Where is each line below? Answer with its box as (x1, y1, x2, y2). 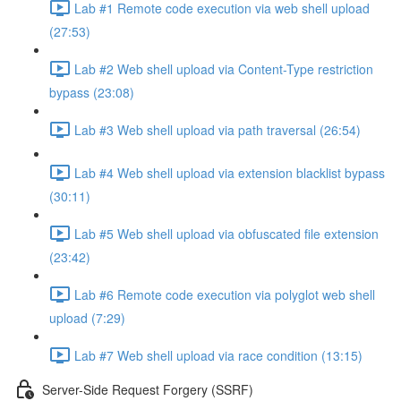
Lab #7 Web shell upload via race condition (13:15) (74, 346, 363, 364)
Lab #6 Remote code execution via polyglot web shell (74, 285, 375, 303)
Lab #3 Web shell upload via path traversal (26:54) (74, 120, 361, 139)
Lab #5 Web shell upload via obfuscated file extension (74, 224, 379, 243)
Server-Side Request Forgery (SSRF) (42, 380, 253, 398)
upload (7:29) (49, 309, 125, 327)
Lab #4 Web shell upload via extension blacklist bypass (74, 163, 385, 182)
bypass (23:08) (49, 83, 134, 101)
